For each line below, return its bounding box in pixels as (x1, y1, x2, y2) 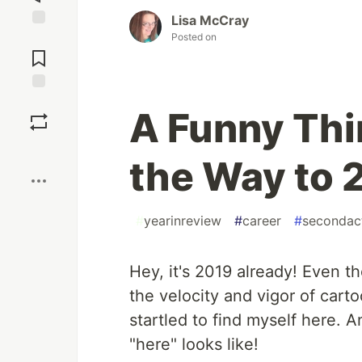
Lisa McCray (171, 12, 249, 29)
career (242, 213, 281, 229)
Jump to (17, 31, 61, 45)
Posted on (171, 31, 217, 44)
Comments (11, 44, 67, 59)
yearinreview (144, 213, 221, 229)
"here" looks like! (129, 335, 259, 355)
